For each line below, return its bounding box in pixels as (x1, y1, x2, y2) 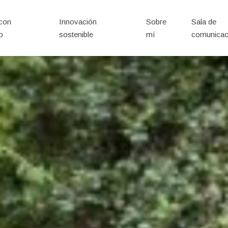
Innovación (59, 17, 97, 26)
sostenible (59, 30, 93, 39)
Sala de (191, 17, 217, 26)
